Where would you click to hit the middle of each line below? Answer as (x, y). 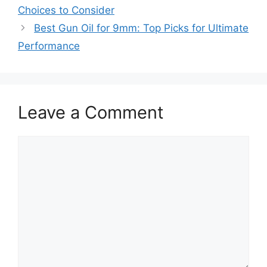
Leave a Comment (91, 112)
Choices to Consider (66, 10)
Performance (49, 46)
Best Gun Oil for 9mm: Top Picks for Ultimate (142, 28)
